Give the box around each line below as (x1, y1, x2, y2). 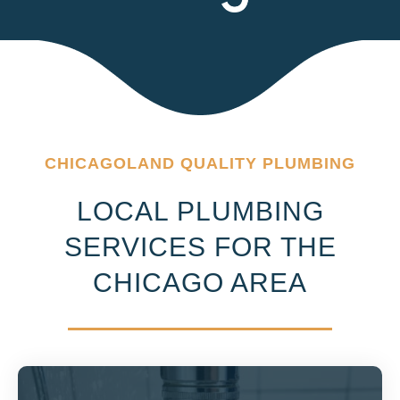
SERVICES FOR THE (63, 232, 337, 262)
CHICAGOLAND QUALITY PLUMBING (45, 154, 355, 173)
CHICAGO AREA (93, 268, 307, 298)
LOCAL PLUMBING (76, 196, 324, 227)
